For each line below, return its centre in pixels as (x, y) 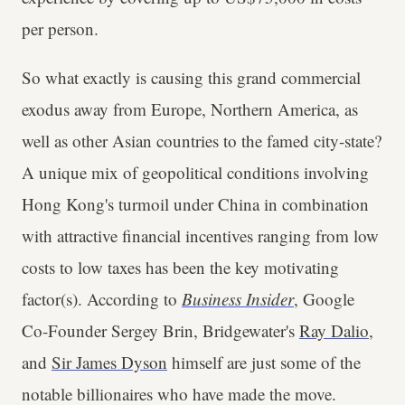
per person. (60, 29)
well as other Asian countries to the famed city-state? (202, 141)
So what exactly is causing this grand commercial (191, 78)
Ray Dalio (334, 331)
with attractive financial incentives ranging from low (200, 236)
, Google (324, 299)
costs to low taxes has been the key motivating (180, 268)
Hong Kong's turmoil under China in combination (195, 204)
